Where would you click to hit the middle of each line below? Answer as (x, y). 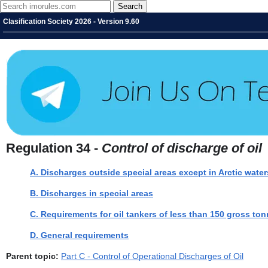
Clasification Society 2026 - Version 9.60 (71, 22)
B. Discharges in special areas (92, 194)
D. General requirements (79, 235)
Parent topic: (32, 256)
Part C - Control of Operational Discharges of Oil (152, 256)
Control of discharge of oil (182, 148)
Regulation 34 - (54, 148)
